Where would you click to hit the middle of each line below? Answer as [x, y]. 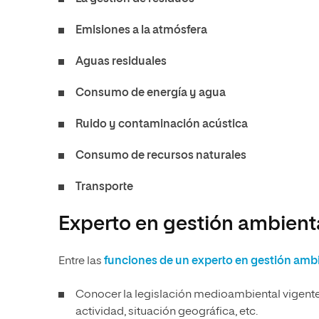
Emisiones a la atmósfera [141, 31]
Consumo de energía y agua [151, 94]
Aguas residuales [121, 62]
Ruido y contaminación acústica [162, 125]
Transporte [104, 188]
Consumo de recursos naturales [161, 156]
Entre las [81, 262]
